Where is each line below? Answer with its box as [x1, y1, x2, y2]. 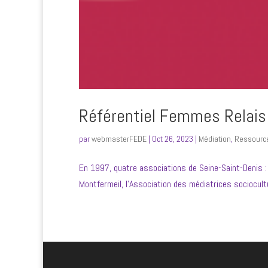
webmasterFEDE [92, 133, 147, 145]
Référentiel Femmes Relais [79, 105, 266, 128]
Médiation [199, 133, 231, 145]
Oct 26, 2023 [152, 133, 193, 145]
